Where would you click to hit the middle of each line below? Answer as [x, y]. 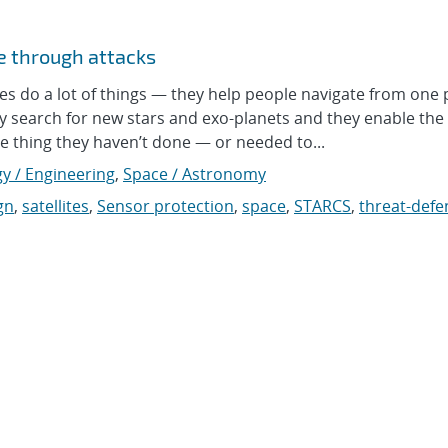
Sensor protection [165, 206]
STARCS [322, 206]
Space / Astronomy [194, 174]
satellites [55, 206]
